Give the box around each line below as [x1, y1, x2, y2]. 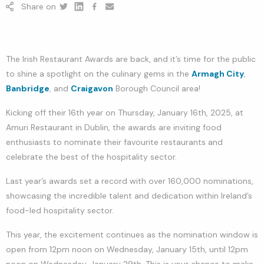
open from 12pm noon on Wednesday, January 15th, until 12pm [6, 243, 248, 255]
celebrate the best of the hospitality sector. [6, 151, 177, 162]
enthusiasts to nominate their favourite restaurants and [6, 136, 223, 147]
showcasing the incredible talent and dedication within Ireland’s [6, 190, 252, 201]
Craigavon [71, 82, 113, 94]
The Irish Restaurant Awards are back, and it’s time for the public [6, 53, 256, 64]
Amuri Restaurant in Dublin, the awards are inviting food [6, 121, 222, 133]
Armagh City [192, 68, 244, 79]
